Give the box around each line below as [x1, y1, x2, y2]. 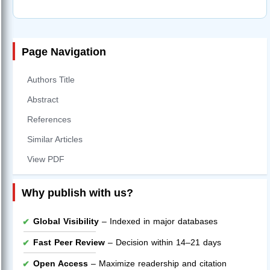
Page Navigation [22, 46, 106, 58]
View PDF [27, 154, 64, 165]
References [27, 115, 71, 125]
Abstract [27, 95, 58, 105]
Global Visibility [33, 216, 99, 227]
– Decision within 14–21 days [105, 237, 221, 248]
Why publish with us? [22, 187, 133, 199]
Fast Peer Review [33, 237, 105, 248]
